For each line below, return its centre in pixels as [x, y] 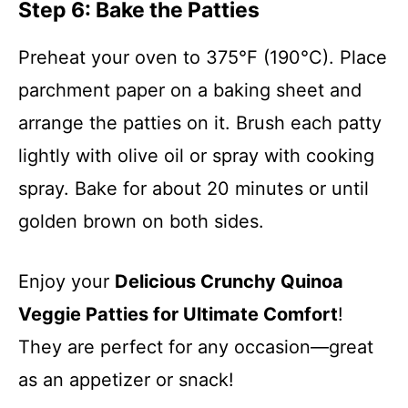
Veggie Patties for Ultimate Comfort [178, 314]
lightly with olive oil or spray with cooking [196, 156]
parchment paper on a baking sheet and [190, 90]
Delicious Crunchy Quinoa [229, 281]
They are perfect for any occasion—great [196, 347]
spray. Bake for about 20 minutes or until [194, 189]
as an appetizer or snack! [126, 380]
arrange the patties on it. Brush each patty [200, 123]
